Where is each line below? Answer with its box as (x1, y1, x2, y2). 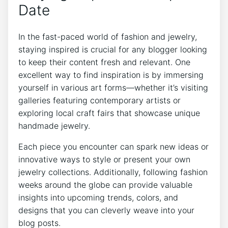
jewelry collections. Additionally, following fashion (18, 167, 208, 178)
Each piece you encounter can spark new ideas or (18, 141, 209, 152)
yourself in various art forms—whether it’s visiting (18, 82, 208, 93)
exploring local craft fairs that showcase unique (18, 108, 200, 119)
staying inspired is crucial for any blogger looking (18, 44, 207, 55)
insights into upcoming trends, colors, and (18, 192, 178, 203)
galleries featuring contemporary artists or (18, 95, 181, 106)
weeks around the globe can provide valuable (18, 180, 192, 190)
